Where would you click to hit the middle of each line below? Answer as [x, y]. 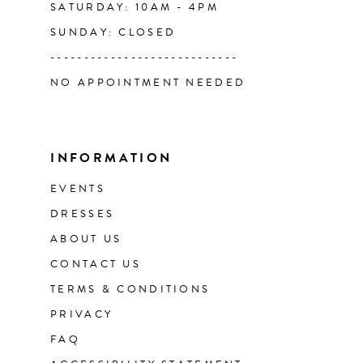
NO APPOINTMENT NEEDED [148, 82]
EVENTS [78, 188]
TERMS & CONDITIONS [130, 289]
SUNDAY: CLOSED [113, 32]
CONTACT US [96, 264]
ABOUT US [86, 239]
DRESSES [83, 214]
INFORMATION [111, 158]
